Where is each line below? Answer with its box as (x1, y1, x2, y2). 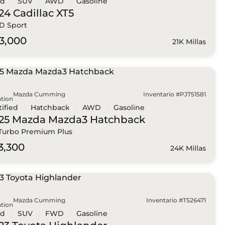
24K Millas (170, 143, 206, 153)
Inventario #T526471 (146, 196, 206, 204)
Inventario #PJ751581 (143, 90, 206, 98)
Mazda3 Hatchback (45, 113, 145, 126)
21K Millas (172, 37, 206, 47)
